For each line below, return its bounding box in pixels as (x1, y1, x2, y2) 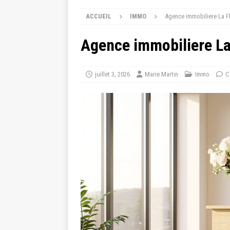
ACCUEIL (86, 12, 111, 20)
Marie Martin (145, 70, 178, 78)
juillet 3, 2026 (95, 70, 130, 78)
